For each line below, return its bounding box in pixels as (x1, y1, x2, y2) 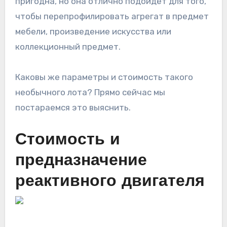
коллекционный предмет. (15, 42, 121, 52)
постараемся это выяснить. (15, 102, 131, 113)
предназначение (15, 153, 147, 170)
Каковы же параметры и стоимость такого (15, 72, 193, 83)
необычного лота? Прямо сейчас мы (15, 87, 165, 98)
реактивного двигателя (15, 174, 205, 191)
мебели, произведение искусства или (15, 26, 171, 37)
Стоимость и (15, 132, 120, 149)
